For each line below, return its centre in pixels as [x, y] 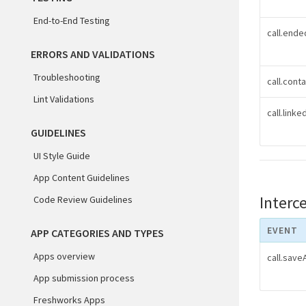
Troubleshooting [67, 77]
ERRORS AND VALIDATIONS [93, 54]
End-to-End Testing [72, 20]
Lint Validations [64, 99]
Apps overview [64, 256]
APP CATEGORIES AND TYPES [97, 233]
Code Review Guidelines [83, 199]
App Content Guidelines [82, 178]
